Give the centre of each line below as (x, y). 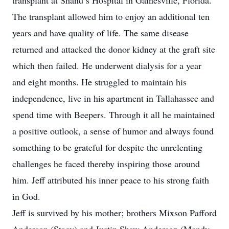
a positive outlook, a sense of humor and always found (113, 131)
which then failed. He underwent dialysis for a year (107, 65)
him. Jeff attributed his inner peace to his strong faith (111, 180)
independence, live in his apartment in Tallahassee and (113, 98)
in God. (26, 196)
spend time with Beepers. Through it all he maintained (113, 114)
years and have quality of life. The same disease (100, 33)
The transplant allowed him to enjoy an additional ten (111, 16)
